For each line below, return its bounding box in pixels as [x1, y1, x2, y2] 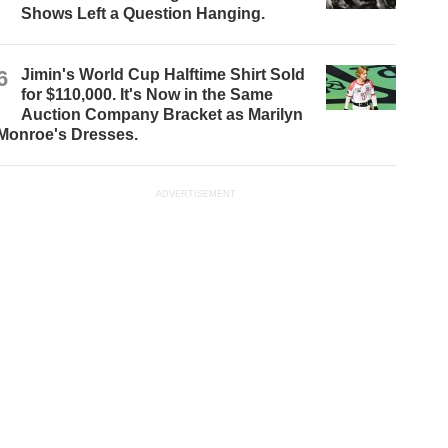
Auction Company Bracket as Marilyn [21, 106, 304, 124]
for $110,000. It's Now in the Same [21, 86, 274, 104]
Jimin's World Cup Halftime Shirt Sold [21, 66, 306, 84]
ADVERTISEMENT [156, 189, 237, 200]
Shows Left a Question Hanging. [21, 5, 266, 23]
